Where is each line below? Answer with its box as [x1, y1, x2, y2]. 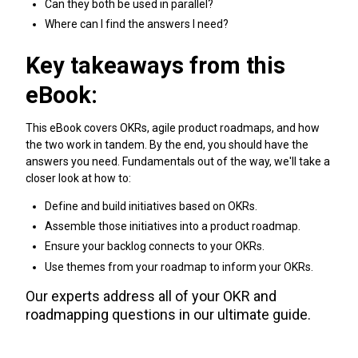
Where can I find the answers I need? [45, 18, 229, 31]
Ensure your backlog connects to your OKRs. [45, 240, 265, 253]
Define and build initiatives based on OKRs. [45, 200, 257, 213]
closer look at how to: [26, 171, 131, 185]
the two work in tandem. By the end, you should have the [26, 137, 308, 151]
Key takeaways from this [26, 52, 285, 80]
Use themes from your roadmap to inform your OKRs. [45, 260, 313, 273]
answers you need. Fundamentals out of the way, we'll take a [26, 154, 330, 168]
